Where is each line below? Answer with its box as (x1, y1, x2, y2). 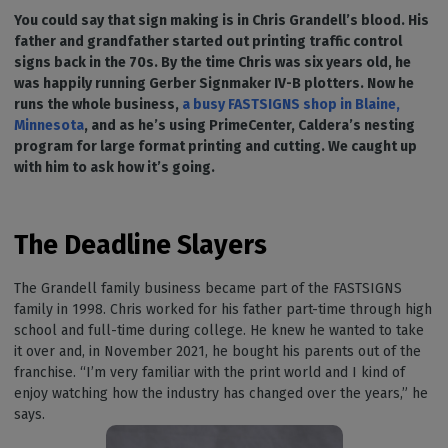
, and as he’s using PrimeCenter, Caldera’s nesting (84, 117, 415, 134)
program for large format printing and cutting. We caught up (14, 138, 417, 155)
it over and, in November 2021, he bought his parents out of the (14, 343, 421, 360)
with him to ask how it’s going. (14, 159, 218, 176)
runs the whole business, (14, 96, 182, 113)
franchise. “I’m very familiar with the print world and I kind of (14, 364, 405, 381)
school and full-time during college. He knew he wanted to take (14, 322, 424, 339)
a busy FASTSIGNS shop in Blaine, (182, 96, 400, 113)
